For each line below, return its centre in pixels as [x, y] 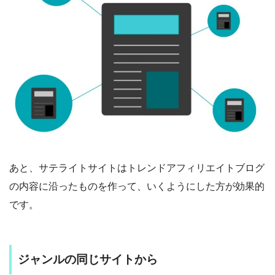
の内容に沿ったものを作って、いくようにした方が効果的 [137, 187]
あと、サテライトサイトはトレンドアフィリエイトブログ [137, 168]
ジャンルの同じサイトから [88, 259]
